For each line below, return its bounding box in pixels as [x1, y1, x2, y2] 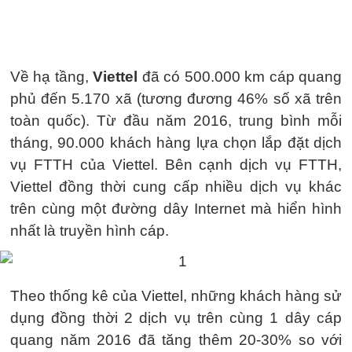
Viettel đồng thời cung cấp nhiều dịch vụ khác [10, 178, 342, 195]
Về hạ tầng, [10, 68, 89, 85]
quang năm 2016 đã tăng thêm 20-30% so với [10, 331, 342, 348]
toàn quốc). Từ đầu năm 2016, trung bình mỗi [10, 112, 342, 129]
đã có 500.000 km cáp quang [137, 68, 343, 85]
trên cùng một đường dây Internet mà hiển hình [10, 200, 342, 217]
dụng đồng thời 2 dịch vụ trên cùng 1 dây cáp [10, 309, 342, 326]
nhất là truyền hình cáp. [10, 222, 169, 239]
